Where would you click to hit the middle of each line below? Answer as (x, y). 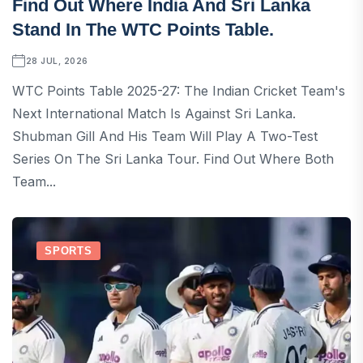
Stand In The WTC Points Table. (143, 29)
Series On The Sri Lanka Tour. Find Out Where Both (173, 158)
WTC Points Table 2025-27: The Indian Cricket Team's (179, 90)
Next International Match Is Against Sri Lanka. (154, 113)
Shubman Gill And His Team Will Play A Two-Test (165, 136)
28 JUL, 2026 (57, 60)
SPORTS (68, 250)
